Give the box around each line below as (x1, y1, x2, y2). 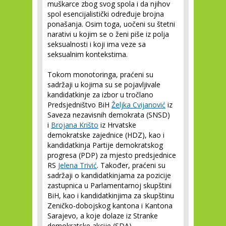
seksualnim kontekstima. (47, 49, 128, 59)
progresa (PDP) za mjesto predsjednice (47, 150, 176, 160)
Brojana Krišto (51, 120, 98, 130)
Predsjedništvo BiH (47, 100, 111, 109)
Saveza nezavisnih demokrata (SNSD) (47, 110, 170, 120)
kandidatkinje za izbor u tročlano (47, 90, 153, 99)
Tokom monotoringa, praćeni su (47, 70, 153, 79)
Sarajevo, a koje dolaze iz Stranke (47, 211, 158, 220)
